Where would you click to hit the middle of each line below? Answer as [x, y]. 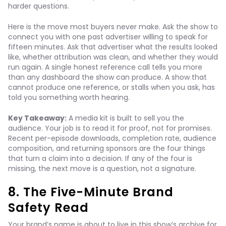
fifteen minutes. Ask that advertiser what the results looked [113, 47]
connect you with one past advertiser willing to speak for [108, 37]
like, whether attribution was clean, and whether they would [113, 57]
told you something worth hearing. [69, 97]
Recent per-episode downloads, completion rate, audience [112, 138]
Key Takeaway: [37, 118]
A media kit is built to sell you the [125, 118]
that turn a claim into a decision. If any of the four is [100, 158]
